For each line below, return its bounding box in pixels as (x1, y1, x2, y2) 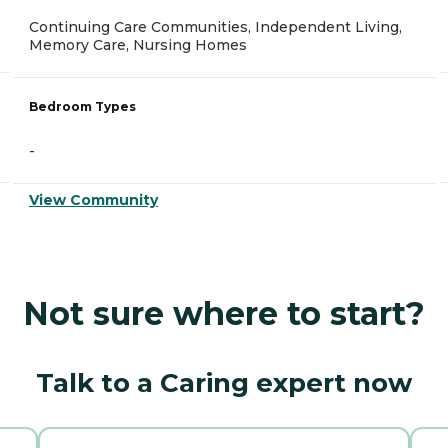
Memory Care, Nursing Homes (29, 36, 247, 55)
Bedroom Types (29, 99, 136, 115)
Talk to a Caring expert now (36, 367, 412, 400)
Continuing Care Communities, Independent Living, (29, 18, 402, 37)
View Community (29, 191, 158, 210)
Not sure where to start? (23, 294, 425, 334)
